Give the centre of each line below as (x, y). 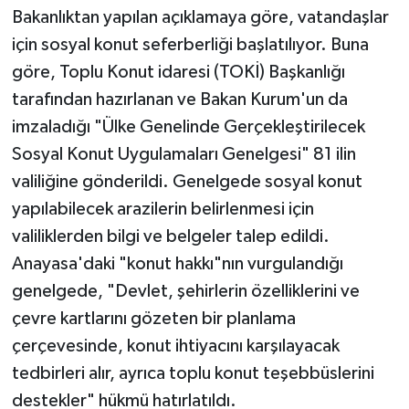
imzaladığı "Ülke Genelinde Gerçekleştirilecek (188, 126)
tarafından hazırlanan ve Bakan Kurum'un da (179, 99)
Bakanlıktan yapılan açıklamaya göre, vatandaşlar (200, 17)
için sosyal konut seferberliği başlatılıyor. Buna (190, 44)
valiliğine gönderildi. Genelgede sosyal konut (187, 181)
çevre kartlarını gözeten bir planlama (153, 318)
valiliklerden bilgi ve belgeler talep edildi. (170, 236)
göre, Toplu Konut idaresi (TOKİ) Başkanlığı (178, 72)
